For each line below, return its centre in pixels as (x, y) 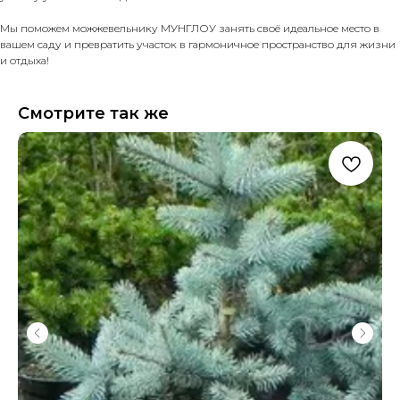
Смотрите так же (93, 113)
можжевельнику (117, 28)
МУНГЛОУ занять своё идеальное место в (270, 28)
